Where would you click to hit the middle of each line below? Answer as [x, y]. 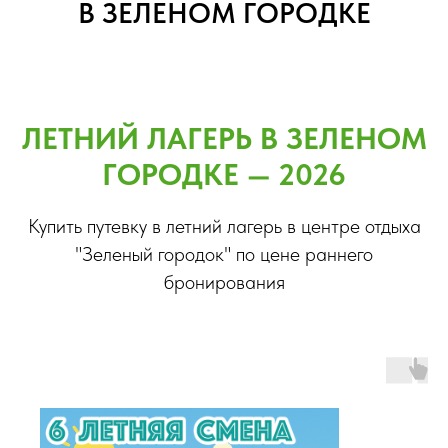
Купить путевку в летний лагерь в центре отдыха [224, 226]
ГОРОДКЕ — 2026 [224, 174]
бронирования [224, 282]
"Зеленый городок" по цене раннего [224, 254]
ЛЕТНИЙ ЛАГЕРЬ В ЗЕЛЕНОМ [224, 138]
